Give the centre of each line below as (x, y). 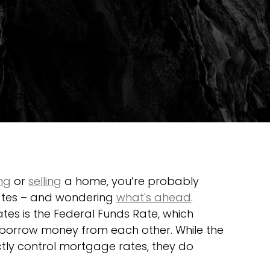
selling (45, 181)
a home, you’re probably (132, 181)
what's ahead (154, 197)
